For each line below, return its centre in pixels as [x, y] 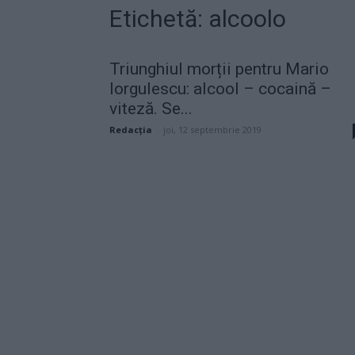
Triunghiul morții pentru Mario [219, 69]
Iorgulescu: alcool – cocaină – [220, 88]
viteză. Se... [151, 108]
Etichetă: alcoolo [198, 18]
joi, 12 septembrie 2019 [212, 129]
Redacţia [131, 129]
